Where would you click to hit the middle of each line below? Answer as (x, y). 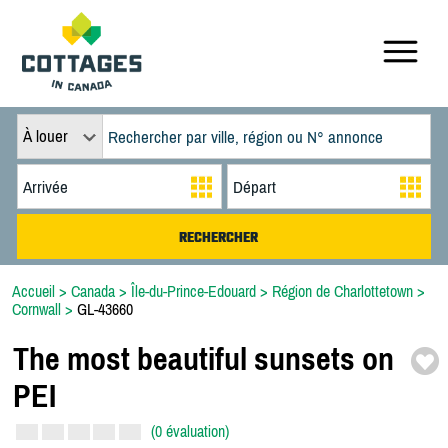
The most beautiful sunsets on (203, 359)
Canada (93, 291)
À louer (45, 136)
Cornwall (36, 309)
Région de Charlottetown (342, 291)
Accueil (33, 291)
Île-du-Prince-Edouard (193, 291)
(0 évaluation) (190, 431)
